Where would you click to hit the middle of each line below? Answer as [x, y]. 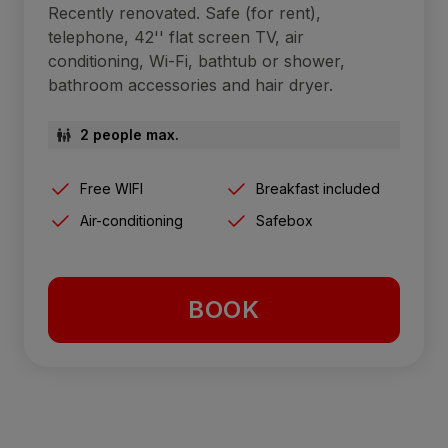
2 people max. [129, 135]
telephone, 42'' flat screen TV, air [176, 37]
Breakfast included [318, 189]
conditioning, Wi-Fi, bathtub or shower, [196, 61]
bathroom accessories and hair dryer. [190, 85]
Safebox [284, 221]
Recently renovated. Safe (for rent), [184, 13]
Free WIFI [111, 189]
